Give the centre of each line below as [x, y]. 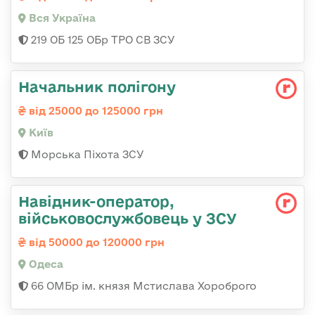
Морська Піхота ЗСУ [86, 155]
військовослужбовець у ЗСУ [128, 218]
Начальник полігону [97, 87]
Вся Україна [61, 18]
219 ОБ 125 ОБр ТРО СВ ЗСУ [102, 40]
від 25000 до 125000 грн [95, 111]
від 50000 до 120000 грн [95, 243]
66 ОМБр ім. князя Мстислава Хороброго [142, 286]
